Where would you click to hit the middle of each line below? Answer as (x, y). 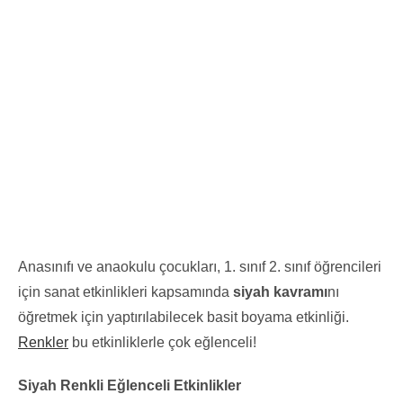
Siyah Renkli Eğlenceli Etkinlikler (130, 385)
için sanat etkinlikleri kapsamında (125, 291)
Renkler (43, 342)
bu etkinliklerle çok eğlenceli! (162, 342)
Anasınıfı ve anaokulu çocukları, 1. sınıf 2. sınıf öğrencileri (200, 266)
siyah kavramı (280, 291)
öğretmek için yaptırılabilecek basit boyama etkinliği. (184, 317)
